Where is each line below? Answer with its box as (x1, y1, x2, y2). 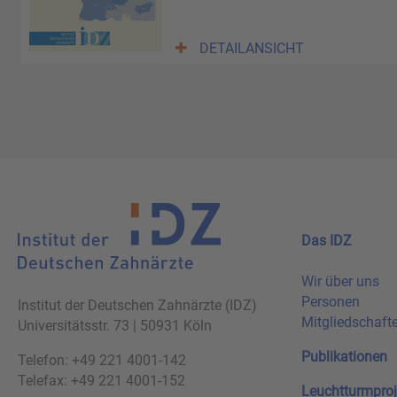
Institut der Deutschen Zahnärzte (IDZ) (18, 296, 257, 314)
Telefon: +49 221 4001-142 (18, 351, 186, 369)
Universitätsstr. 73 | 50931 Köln (18, 316, 212, 334)
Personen (301, 293, 360, 311)
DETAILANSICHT (199, 40, 304, 58)
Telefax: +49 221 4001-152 (18, 371, 185, 389)
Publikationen (301, 348, 387, 366)
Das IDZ (301, 232, 352, 250)
